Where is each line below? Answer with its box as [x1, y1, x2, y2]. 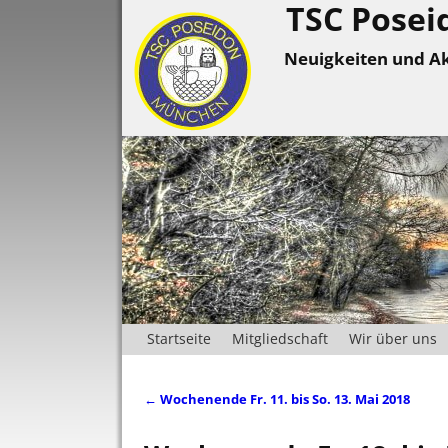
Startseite [146, 329, 211, 349]
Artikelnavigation [144, 403, 309, 430]
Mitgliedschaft [231, 329, 328, 349]
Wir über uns [348, 329, 437, 349]
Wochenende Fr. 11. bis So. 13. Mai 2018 [157, 390, 410, 408]
